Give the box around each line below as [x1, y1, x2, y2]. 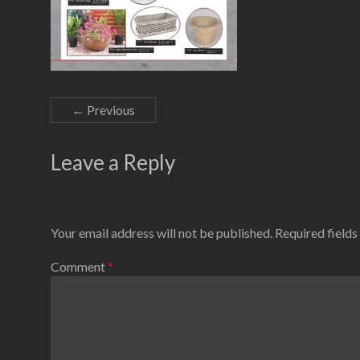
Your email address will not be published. [51, 225, 272, 241]
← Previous [72, 102, 135, 117]
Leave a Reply [51, 149, 175, 175]
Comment [51, 258, 108, 274]
